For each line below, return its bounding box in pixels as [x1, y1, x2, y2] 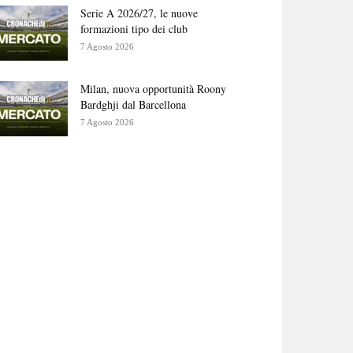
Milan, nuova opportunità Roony [80, 81, 226, 96]
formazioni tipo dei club [80, 21, 188, 36]
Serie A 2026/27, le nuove [80, 6, 198, 20]
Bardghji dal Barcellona [80, 97, 186, 112]
